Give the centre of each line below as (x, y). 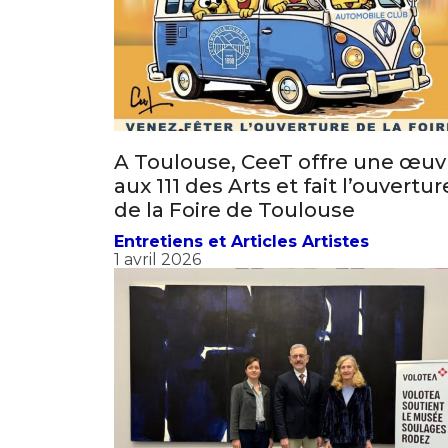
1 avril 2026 (157, 277)
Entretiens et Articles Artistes (241, 259)
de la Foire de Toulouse (234, 227)
